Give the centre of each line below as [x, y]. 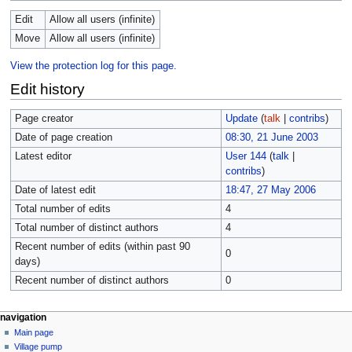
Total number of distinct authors [86, 228]
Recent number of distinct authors [92, 281]
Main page [34, 333]
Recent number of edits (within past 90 [102, 247]
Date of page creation [63, 138]
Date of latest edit [55, 191]
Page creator [44, 119]
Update [241, 119]
